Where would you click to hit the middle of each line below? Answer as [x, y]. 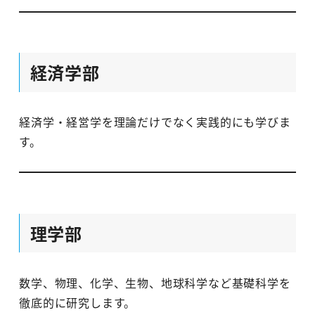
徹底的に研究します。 [78, 302]
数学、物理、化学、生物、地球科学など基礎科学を [155, 283]
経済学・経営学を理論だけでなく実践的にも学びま [155, 122]
